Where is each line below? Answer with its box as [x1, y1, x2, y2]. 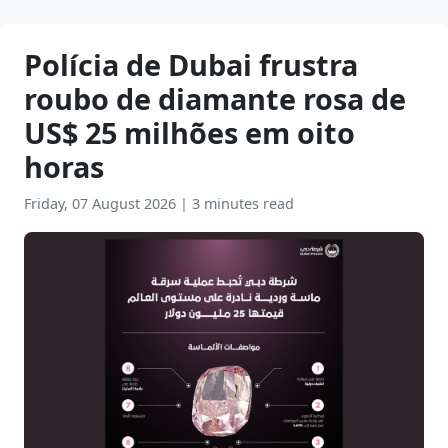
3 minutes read [192, 194, 294, 213]
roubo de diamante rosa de [24, 79, 406, 118]
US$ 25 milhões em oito [24, 113, 355, 152]
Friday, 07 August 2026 [24, 194, 180, 213]
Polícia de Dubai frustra [24, 45, 358, 84]
